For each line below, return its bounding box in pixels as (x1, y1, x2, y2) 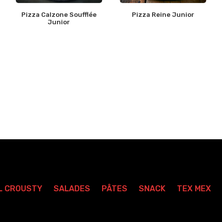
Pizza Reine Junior (132, 11, 195, 19)
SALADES (54, 184, 90, 194)
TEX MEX (177, 184, 211, 194)
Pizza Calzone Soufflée (21, 11, 97, 19)
